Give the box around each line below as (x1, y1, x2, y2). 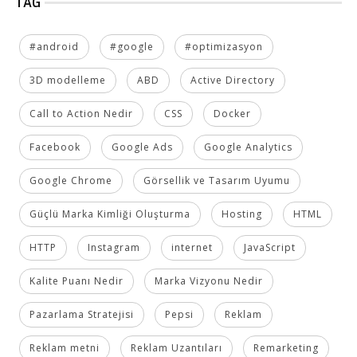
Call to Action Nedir (29, 106, 133, 120)
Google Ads (111, 139, 173, 154)
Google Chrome (29, 173, 112, 187)
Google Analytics (203, 139, 292, 154)
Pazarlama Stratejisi (29, 307, 134, 321)
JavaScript (243, 240, 296, 254)
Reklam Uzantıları (130, 340, 222, 355)
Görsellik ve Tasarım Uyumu (143, 173, 290, 187)
